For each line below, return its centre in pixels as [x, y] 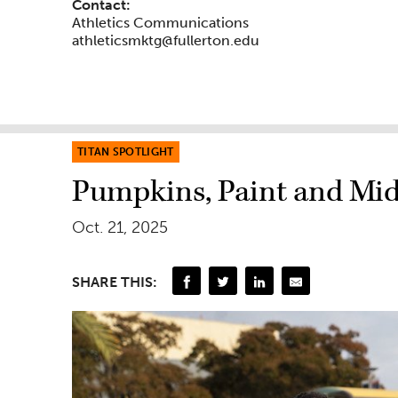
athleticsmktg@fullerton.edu [166, 41]
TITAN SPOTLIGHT [126, 152]
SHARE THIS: [115, 283]
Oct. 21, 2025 [120, 228]
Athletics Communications [160, 23]
